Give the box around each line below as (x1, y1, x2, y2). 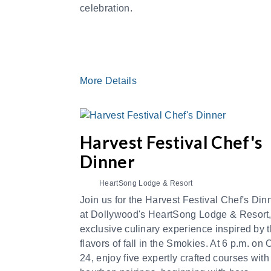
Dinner (80, 151, 135, 172)
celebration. (80, 3, 132, 13)
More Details (80, 76, 140, 86)
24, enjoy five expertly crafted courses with (80, 252, 270, 263)
